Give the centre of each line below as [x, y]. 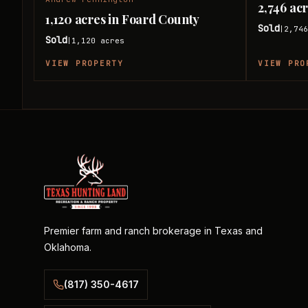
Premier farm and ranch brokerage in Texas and [153, 231]
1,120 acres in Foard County [123, 19]
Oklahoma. [68, 247]
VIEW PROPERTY [85, 63]
